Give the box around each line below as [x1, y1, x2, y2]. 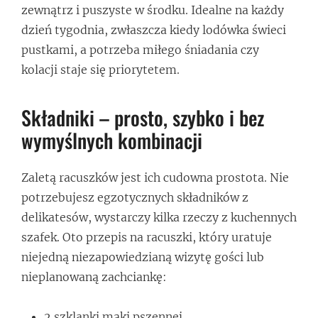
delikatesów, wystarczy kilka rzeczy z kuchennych [21, 209, 297, 224]
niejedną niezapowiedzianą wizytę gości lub [21, 249, 264, 264]
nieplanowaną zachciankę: [21, 269, 167, 284]
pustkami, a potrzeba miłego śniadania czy [21, 42, 259, 57]
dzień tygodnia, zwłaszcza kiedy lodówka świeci [21, 22, 286, 37]
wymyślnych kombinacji [21, 125, 202, 155]
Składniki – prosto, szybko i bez [21, 102, 264, 132]
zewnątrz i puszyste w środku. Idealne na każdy [21, 2, 284, 17]
